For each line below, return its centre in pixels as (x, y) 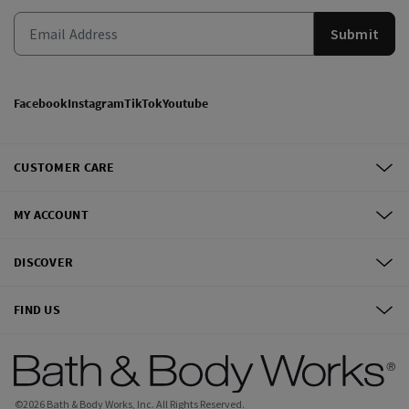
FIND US (37, 309)
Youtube (185, 103)
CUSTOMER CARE (64, 167)
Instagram (96, 103)
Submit (354, 33)
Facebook (41, 103)
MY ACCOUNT (51, 215)
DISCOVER (44, 262)
